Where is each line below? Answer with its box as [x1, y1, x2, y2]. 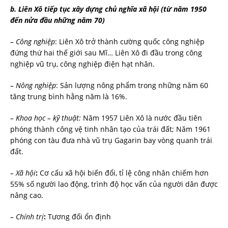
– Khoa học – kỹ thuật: [10, 112, 83, 123]
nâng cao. [10, 190, 43, 200]
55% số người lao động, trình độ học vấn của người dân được [10, 179, 218, 189]
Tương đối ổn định [46, 211, 111, 221]
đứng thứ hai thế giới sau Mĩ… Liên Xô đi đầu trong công [10, 47, 202, 58]
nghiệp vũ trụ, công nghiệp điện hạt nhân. [10, 59, 155, 69]
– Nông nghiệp [10, 80, 56, 90]
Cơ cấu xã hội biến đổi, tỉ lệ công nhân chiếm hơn [38, 167, 209, 178]
